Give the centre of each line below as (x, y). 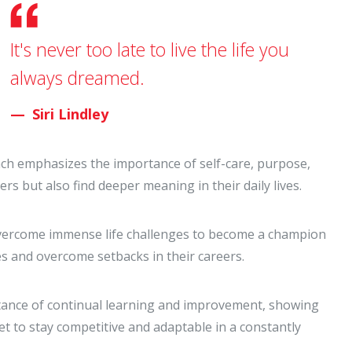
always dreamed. (77, 78)
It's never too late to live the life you (150, 49)
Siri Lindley (70, 114)
